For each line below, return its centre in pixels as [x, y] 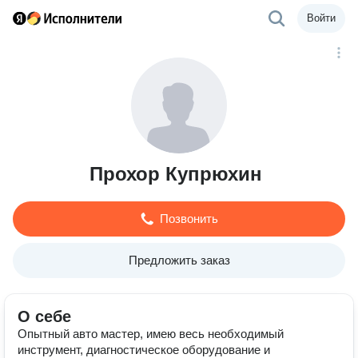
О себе [44, 316]
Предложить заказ [179, 260]
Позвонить [189, 219]
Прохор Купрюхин [176, 174]
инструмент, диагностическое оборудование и [144, 350]
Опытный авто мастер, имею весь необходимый [151, 334]
